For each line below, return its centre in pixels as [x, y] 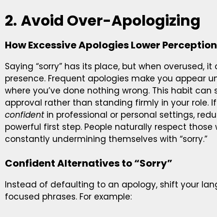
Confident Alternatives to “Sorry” [89, 163]
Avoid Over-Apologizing [111, 21]
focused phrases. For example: [68, 197]
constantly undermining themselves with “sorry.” [106, 139]
